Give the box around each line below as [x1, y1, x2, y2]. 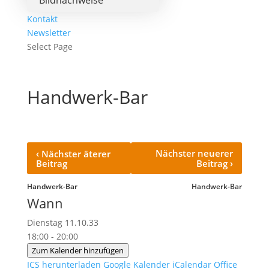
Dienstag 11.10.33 [26, 217, 108, 228]
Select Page [26, 41, 73, 52]
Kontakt [26, 13, 58, 25]
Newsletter [26, 27, 71, 38]
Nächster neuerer [156, 147, 234, 159]
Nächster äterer [38, 148, 110, 160]
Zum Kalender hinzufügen [31, 245, 124, 256]
